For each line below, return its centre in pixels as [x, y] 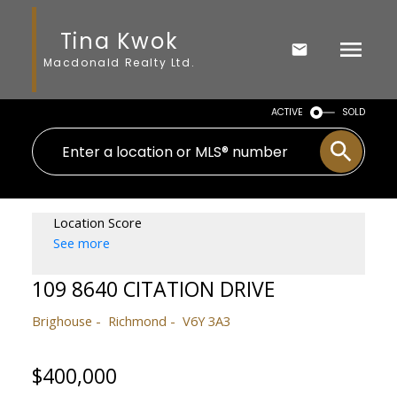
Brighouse [62, 320]
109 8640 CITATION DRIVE [153, 288]
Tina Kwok [119, 41]
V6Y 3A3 [206, 320]
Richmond [137, 320]
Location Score [97, 222]
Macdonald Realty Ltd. [119, 62]
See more [81, 242]
